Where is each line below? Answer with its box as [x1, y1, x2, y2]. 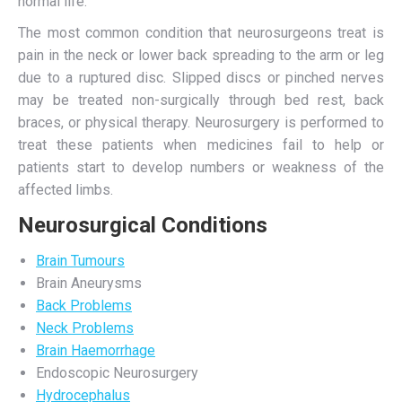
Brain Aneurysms [36, 275, 142, 292]
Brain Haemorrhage [36, 342, 155, 359]
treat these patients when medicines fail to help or [18, 136, 384, 153]
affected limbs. [18, 181, 113, 198]
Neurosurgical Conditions [18, 213, 267, 238]
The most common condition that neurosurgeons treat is [18, 24, 384, 41]
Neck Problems [36, 319, 134, 336]
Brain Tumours [36, 252, 125, 269]
